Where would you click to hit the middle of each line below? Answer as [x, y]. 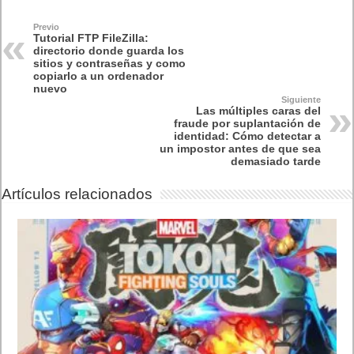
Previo [47, 27]
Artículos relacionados [77, 194]
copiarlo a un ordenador [99, 76]
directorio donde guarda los [109, 51]
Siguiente [301, 100]
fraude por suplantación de [247, 124]
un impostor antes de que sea [240, 149]
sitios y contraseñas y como [110, 64]
